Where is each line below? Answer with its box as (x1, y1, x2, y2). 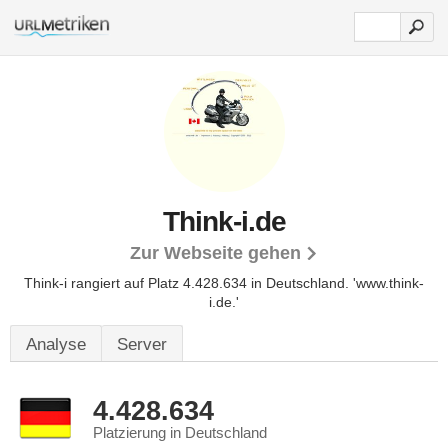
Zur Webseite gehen (130, 243, 301, 263)
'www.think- (353, 275, 424, 291)
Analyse (26, 335, 86, 354)
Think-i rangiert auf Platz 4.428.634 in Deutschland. (24, 275, 353, 291)
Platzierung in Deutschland (93, 425, 267, 441)
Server (117, 335, 167, 354)
